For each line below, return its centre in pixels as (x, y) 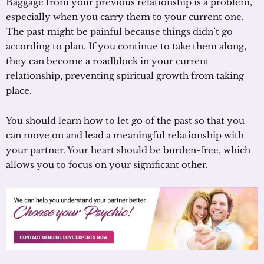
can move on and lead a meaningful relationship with (125, 135)
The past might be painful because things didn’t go (119, 31)
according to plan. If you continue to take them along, (126, 46)
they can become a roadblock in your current (108, 61)
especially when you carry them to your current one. (125, 16)
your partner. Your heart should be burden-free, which (128, 150)
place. (19, 90)
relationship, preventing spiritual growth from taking (125, 75)
